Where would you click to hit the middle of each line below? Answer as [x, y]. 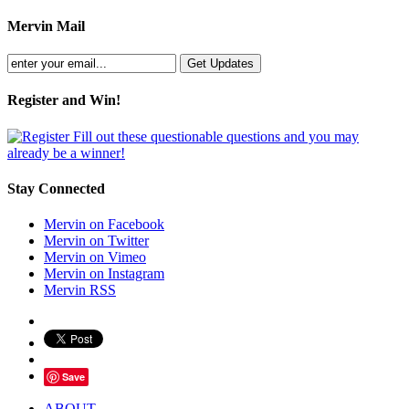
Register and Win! [64, 100]
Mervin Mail [46, 26]
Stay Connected [56, 188]
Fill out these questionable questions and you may [214, 136]
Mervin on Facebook [104, 225]
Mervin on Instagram [104, 274]
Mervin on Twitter [96, 241]
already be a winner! [66, 152]
